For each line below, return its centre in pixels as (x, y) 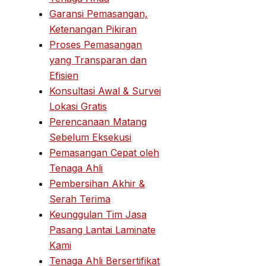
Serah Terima (80, 199)
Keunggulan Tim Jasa (98, 214)
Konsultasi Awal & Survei (105, 91)
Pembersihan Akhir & (97, 183)
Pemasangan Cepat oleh (104, 152)
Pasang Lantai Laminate (102, 229)
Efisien (64, 75)
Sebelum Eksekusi (90, 137)
